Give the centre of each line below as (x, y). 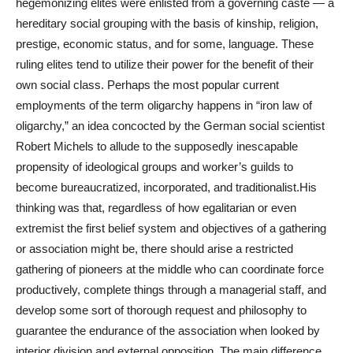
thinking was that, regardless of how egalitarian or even (156, 207)
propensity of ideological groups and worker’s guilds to (154, 166)
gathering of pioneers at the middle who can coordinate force (170, 269)
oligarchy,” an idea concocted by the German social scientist (170, 125)
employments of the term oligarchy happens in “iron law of (164, 105)
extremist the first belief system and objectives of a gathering (171, 228)
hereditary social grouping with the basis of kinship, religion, (167, 23)
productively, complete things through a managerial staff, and (171, 289)
